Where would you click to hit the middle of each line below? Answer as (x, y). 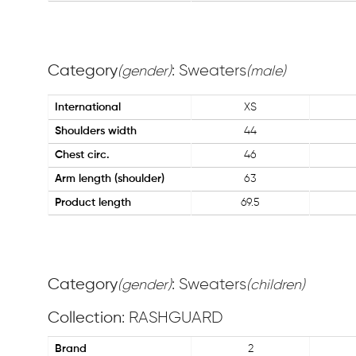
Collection (85, 318)
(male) (266, 72)
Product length (93, 203)
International (88, 107)
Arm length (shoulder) (110, 179)
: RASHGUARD (172, 318)
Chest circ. (82, 155)
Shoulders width (96, 131)
